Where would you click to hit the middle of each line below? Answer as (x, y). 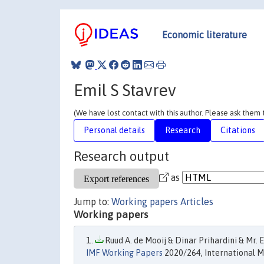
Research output (121, 156)
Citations (238, 130)
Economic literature (204, 34)
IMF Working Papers (124, 253)
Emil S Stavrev (125, 90)
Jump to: (93, 202)
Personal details (114, 130)
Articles (197, 202)
